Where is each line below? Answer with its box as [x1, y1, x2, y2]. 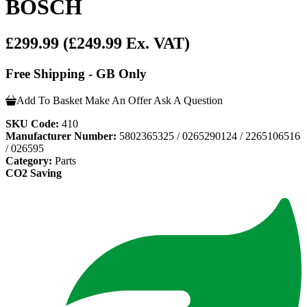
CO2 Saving [5, 167, 62, 179]
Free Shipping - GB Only [5, 66, 147, 82]
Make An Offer [85, 94, 151, 106]
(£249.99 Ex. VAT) [63, 34, 190, 53]
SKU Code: [5, 117, 59, 130]
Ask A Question [153, 94, 223, 106]
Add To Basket [16, 94, 82, 106]
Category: [5, 154, 52, 167]
